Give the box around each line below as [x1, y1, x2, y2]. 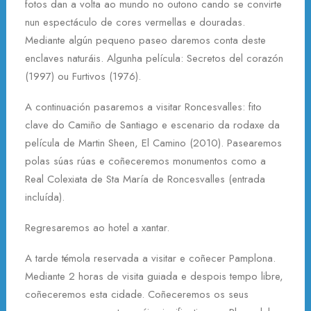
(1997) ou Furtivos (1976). [25, 69, 141, 84]
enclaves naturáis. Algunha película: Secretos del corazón [25, 51, 283, 66]
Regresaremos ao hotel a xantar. [25, 220, 169, 235]
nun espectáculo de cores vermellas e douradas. [25, 15, 245, 30]
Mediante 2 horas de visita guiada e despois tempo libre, [25, 269, 283, 284]
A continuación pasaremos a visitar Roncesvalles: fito [25, 99, 262, 115]
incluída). [25, 190, 65, 205]
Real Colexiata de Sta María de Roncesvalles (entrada [25, 171, 265, 187]
